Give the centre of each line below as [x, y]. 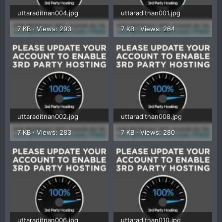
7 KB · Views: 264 [148, 28]
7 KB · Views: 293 [44, 28]
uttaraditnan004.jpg [48, 13]
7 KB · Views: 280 [148, 132]
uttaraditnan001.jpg [151, 13]
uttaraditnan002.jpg [48, 116]
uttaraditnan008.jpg [151, 116]
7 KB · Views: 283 [44, 132]
